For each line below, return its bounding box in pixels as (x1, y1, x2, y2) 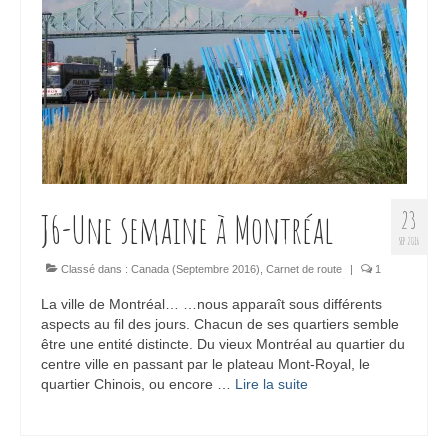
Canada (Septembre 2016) (131, 263, 260, 276)
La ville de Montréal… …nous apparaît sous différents (41, 296, 382, 313)
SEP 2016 (399, 235, 419, 248)
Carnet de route (266, 263, 342, 276)
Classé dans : (58, 263, 131, 276)
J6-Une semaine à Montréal (41, 205, 333, 254)
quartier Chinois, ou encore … (41, 376, 235, 393)
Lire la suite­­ (235, 376, 308, 393)
